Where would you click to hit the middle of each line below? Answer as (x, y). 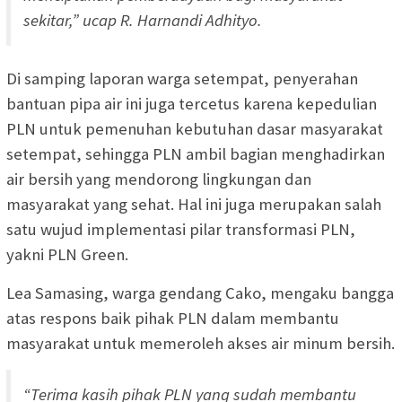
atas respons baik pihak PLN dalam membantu (173, 318)
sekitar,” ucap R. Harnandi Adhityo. (143, 20)
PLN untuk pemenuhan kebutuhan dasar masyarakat (195, 128)
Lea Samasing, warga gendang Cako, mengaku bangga (200, 293)
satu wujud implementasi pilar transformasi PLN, (181, 229)
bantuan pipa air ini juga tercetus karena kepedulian (192, 103)
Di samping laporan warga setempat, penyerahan (182, 78)
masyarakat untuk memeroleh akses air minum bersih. (201, 343)
